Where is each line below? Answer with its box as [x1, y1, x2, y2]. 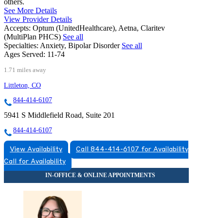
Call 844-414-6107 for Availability [76, 146, 188, 153]
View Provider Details [4, 15, 72, 24]
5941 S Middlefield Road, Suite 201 [4, 111, 115, 120]
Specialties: [4, 41, 38, 50]
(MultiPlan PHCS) [4, 33, 63, 41]
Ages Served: [4, 50, 45, 59]
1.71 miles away [4, 67, 46, 74]
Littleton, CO [4, 82, 41, 90]
